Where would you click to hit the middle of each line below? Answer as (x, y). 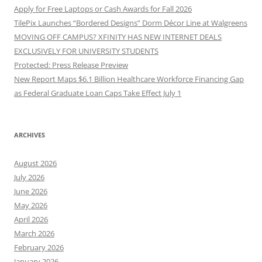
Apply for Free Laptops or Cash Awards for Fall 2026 (103, 8)
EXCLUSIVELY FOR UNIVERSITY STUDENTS (86, 51)
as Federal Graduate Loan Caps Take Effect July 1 (98, 93)
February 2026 (39, 247)
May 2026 (31, 205)
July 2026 (29, 177)
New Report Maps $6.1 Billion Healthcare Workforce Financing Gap (129, 79)
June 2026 (31, 191)
